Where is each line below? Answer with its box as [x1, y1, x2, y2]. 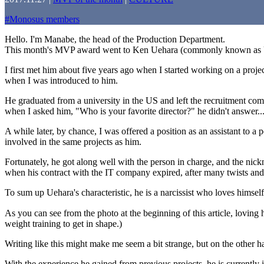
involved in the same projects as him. [5, 136, 141, 147]
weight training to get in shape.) [5, 218, 122, 229]
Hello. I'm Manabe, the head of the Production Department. [5, 34, 225, 44]
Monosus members [9, 14, 80, 24]
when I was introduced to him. [5, 75, 118, 85]
